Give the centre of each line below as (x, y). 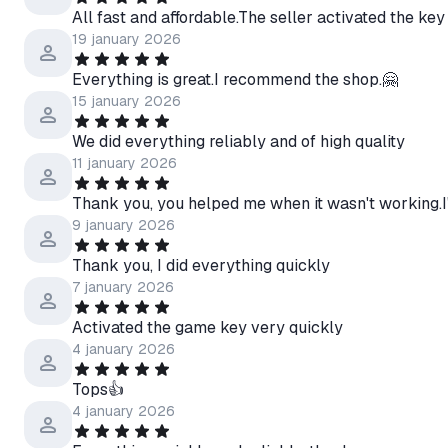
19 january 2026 (126, 39)
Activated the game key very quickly (207, 327)
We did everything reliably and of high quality (238, 141)
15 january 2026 (126, 101)
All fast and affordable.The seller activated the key (258, 17)
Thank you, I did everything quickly (201, 265)
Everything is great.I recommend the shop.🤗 (235, 79)
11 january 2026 (124, 163)
